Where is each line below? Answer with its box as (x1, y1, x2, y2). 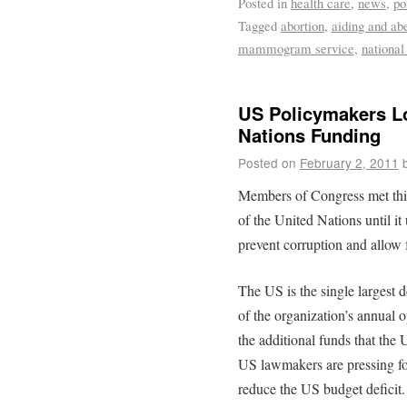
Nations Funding (237, 122, 381, 149)
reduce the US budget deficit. (237, 379, 405, 399)
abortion (280, 15, 324, 35)
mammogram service (237, 38, 354, 57)
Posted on (237, 154, 296, 173)
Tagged (237, 15, 277, 35)
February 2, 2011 (299, 154, 399, 173)
